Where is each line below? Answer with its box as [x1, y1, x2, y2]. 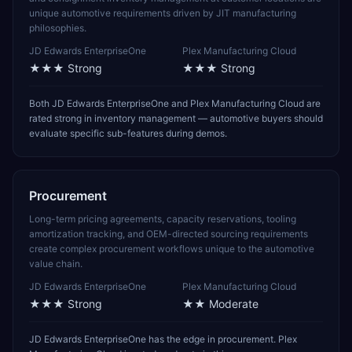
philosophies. [29, 22, 86, 34]
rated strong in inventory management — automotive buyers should [29, 112, 323, 124]
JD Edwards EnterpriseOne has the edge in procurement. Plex [29, 333, 297, 345]
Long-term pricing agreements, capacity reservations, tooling [29, 213, 296, 225]
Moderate [209, 297, 258, 310]
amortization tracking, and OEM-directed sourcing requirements [29, 228, 308, 240]
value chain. [29, 258, 82, 269]
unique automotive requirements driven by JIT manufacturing [29, 7, 296, 19]
